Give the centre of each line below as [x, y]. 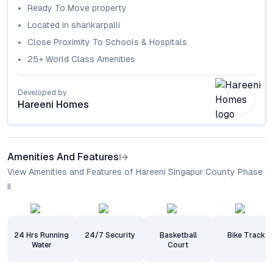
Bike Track [246, 235]
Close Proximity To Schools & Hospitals [107, 42]
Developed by [42, 93]
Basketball [178, 235]
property [108, 8]
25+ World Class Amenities [81, 59]
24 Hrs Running [41, 235]
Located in [49, 25]
